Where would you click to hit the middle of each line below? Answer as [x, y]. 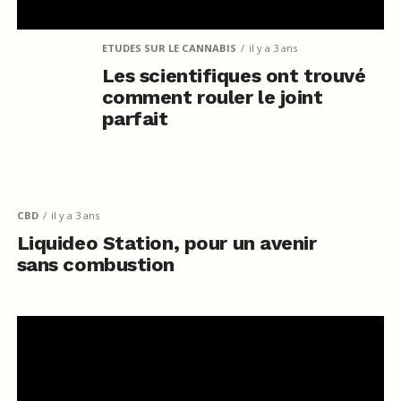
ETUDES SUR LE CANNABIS [169, 48]
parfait [135, 119]
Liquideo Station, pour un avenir [166, 243]
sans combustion [96, 265]
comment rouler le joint [212, 98]
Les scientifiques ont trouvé [234, 76]
